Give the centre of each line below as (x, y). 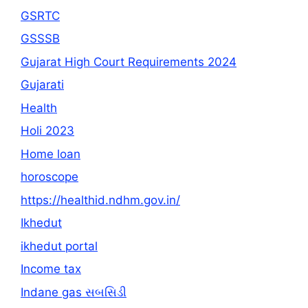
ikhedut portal (59, 246)
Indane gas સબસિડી (74, 292)
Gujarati (42, 85)
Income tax (51, 269)
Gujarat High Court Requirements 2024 (129, 62)
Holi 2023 (47, 131)
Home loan (51, 154)
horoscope (49, 177)
